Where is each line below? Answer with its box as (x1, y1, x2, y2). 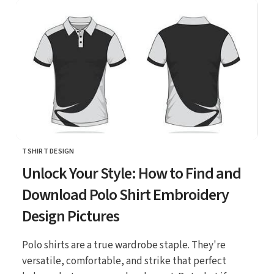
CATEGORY (21, 151, 58, 162)
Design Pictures (22, 204, 120, 228)
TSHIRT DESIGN (22, 146, 75, 157)
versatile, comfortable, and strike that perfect (22, 253, 227, 268)
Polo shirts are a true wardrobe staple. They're (22, 237, 226, 253)
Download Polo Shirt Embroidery (22, 183, 229, 206)
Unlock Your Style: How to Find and (22, 161, 242, 185)
